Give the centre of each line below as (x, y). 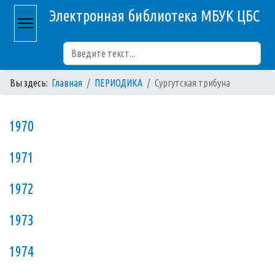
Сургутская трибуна (192, 83)
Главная (67, 83)
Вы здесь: (31, 83)
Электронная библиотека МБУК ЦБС (154, 16)
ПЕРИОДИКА (118, 83)
